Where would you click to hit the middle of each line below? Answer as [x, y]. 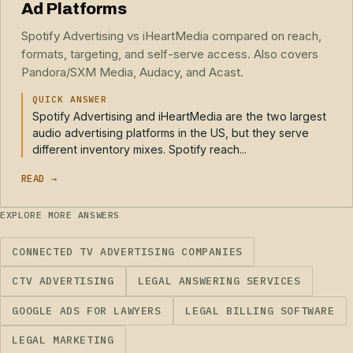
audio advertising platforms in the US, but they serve [171, 132]
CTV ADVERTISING [63, 281]
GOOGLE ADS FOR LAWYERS [87, 310]
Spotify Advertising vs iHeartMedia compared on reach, [171, 35]
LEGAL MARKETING [63, 340]
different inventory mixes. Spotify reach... [140, 149]
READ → [39, 178]
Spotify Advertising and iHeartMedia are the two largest [180, 116]
